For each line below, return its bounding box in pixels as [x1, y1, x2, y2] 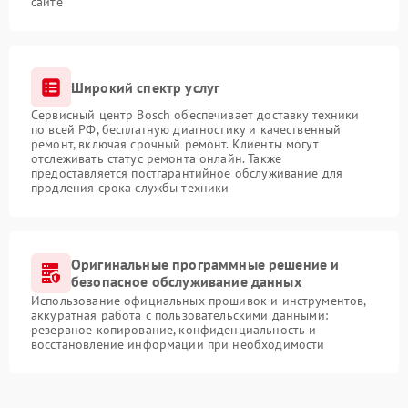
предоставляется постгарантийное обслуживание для [31, 165, 343, 182]
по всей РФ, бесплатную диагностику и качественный [31, 121, 342, 138]
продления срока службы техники [31, 179, 229, 197]
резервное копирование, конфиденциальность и [31, 321, 317, 339]
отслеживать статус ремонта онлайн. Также [31, 150, 281, 168]
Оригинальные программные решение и [71, 255, 340, 274]
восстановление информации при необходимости [31, 336, 325, 353]
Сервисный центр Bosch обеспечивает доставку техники [31, 107, 360, 124]
